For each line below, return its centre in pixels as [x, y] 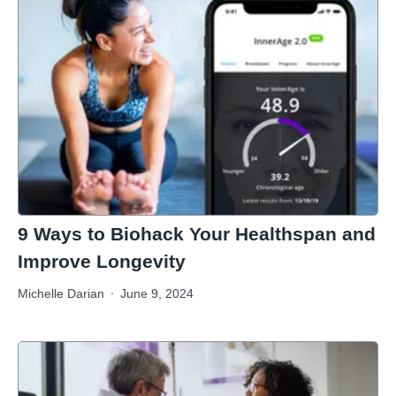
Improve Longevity [102, 261]
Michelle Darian [61, 293]
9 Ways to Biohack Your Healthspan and [197, 233]
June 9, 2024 [157, 293]
